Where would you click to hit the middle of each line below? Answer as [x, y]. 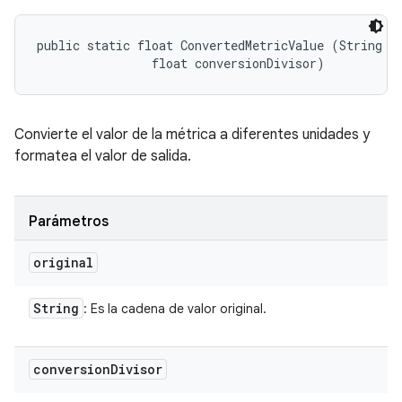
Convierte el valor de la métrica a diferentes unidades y [192, 135]
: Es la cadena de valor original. [175, 309]
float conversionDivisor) [181, 63]
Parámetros [69, 222]
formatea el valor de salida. [103, 156]
